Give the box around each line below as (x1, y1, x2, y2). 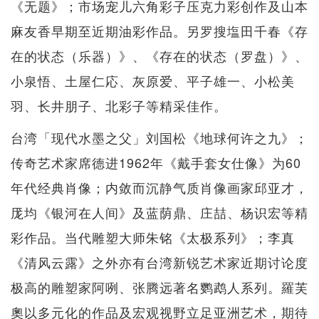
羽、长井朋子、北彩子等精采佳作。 (11, 96, 227, 115)
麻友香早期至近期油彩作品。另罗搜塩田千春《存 (11, 21, 308, 41)
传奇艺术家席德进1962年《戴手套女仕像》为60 (11, 153, 301, 172)
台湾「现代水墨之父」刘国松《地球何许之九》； (11, 128, 308, 147)
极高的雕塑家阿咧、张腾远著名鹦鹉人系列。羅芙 (11, 278, 308, 297)
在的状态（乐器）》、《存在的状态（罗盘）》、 (11, 46, 308, 66)
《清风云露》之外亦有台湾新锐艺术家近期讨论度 (11, 253, 308, 272)
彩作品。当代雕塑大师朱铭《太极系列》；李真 (11, 228, 295, 247)
